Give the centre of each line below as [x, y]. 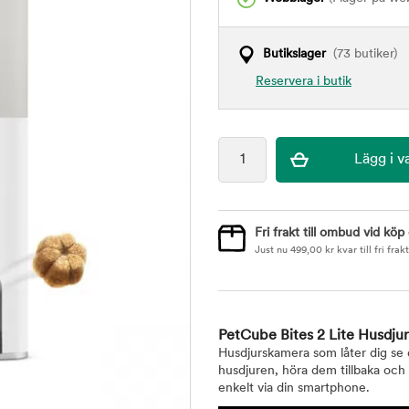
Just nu [273, 251]
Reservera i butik [304, 82]
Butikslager [294, 54]
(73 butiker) [362, 54]
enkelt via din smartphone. [294, 388]
